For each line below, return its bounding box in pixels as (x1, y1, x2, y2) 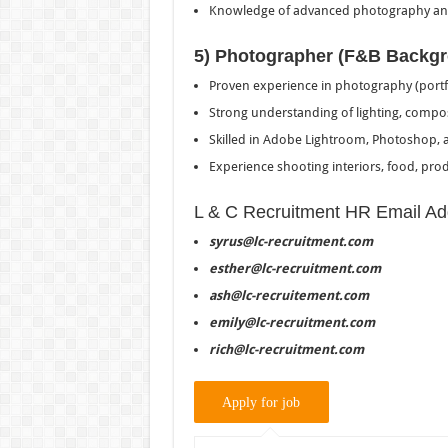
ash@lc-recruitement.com (208, 287, 369, 303)
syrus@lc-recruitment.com (208, 233, 373, 249)
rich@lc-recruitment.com (208, 341, 364, 357)
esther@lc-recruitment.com (208, 260, 381, 276)
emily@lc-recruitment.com (208, 314, 375, 330)
